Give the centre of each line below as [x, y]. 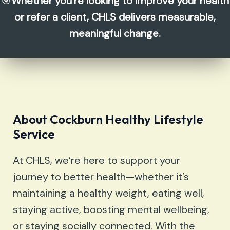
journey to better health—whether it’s [101, 177]
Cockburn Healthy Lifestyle [127, 119]
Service [34, 134]
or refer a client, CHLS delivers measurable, [115, 17]
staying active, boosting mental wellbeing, [111, 210]
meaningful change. [115, 34]
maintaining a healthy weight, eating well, [109, 193]
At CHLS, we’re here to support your [97, 160]
